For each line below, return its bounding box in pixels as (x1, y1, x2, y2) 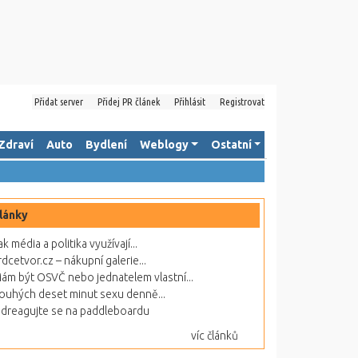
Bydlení (85, 138, 127, 151)
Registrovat (220, 96, 265, 107)
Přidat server (34, 96, 83, 107)
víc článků (191, 329, 238, 342)
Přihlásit (174, 96, 205, 107)
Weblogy (139, 138, 189, 151)
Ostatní (210, 138, 252, 151)
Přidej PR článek (97, 96, 160, 107)
